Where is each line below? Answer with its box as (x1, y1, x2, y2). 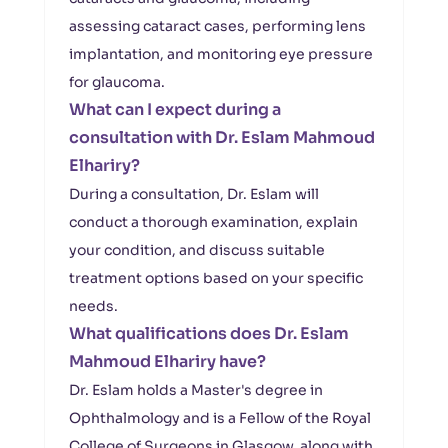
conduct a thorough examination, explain (69, 213, 358, 231)
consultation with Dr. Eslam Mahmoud (69, 127, 375, 148)
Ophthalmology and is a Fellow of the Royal (69, 409, 371, 427)
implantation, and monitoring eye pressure (69, 45, 373, 63)
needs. (69, 297, 118, 315)
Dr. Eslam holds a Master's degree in (69, 381, 323, 399)
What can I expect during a (69, 99, 281, 120)
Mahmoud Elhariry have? (69, 351, 266, 372)
